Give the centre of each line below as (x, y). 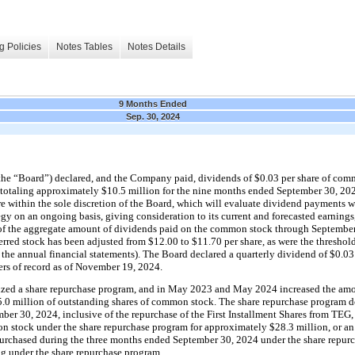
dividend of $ (305, 254)
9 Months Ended (153, 103)
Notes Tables (84, 47)
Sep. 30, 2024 (153, 116)
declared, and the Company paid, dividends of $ (158, 177)
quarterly (256, 254)
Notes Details (157, 47)
